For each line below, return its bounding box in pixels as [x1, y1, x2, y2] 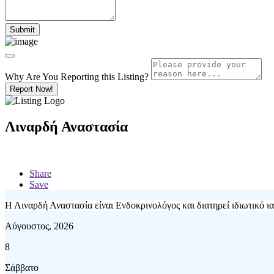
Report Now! [10, 84, 53, 94]
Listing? [117, 71, 149, 82]
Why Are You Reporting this [5, 71, 117, 82]
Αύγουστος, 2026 [5, 220, 73, 231]
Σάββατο [5, 262, 39, 273]
